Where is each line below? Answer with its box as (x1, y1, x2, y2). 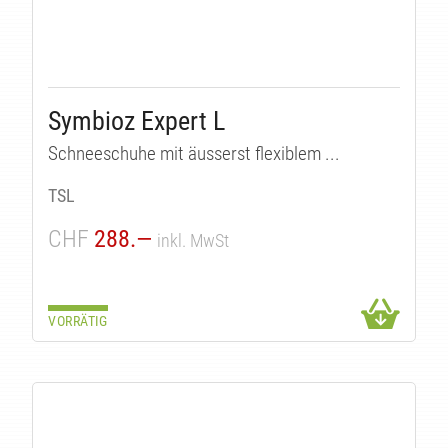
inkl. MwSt (157, 229, 230, 251)
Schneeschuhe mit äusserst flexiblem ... (48, 142, 341, 166)
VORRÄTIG (48, 312, 108, 330)
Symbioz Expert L (48, 105, 226, 136)
